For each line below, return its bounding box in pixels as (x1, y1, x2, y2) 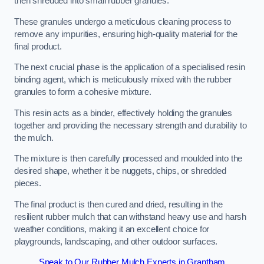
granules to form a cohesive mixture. (14, 87, 154, 97)
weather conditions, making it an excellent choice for (14, 224, 210, 234)
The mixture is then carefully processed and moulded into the (14, 154, 243, 164)
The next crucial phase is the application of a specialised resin (14, 62, 245, 72)
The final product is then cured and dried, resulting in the (14, 199, 223, 209)
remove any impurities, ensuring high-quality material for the (14, 29, 238, 39)
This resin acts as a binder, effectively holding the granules (14, 108, 233, 118)
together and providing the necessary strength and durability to (14, 120, 247, 130)
